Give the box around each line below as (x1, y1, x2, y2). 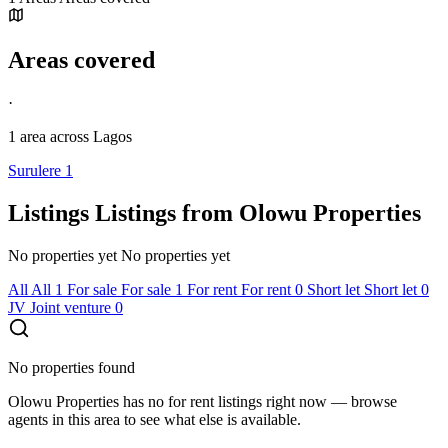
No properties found (8, 358, 135, 376)
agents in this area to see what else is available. (8, 410, 301, 428)
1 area (8, 127, 46, 145)
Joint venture (30, 298, 111, 316)
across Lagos (46, 127, 132, 145)
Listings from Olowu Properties (95, 199, 421, 226)
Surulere (8, 161, 65, 179)
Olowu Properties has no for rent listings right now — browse (8, 392, 397, 410)
